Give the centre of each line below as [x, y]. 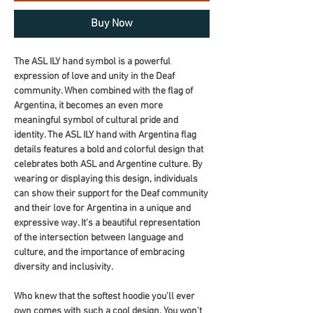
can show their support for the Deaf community [111, 194]
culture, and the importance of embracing [99, 253]
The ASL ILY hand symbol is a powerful [92, 62]
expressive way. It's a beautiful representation [107, 223]
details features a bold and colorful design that [109, 150]
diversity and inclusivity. [64, 267]
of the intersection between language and [99, 238]
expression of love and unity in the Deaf [94, 77]
